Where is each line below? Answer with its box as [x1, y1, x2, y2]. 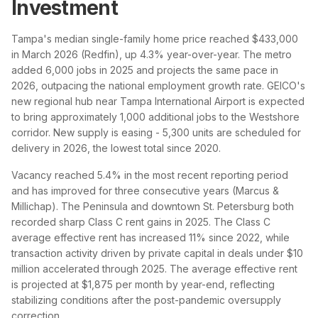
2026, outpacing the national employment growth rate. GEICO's [11, 79, 305, 92]
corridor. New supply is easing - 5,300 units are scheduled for [11, 126, 301, 138]
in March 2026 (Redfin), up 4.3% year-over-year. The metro [11, 48, 292, 60]
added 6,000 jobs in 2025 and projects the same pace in [11, 63, 278, 76]
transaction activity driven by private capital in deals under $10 [11, 246, 303, 259]
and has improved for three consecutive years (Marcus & [11, 184, 279, 197]
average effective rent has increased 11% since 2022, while [11, 231, 290, 243]
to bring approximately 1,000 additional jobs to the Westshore [11, 110, 300, 123]
